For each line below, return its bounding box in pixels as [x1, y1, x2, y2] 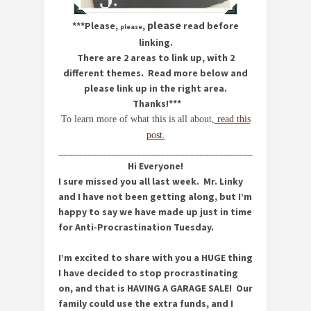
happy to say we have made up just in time [58, 205, 252, 218]
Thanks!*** [130, 97, 181, 110]
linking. [138, 36, 173, 49]
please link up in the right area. [84, 82, 227, 94]
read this [214, 114, 251, 124]
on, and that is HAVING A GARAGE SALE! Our [58, 282, 253, 294]
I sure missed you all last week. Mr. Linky [58, 175, 243, 187]
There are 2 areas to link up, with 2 [76, 51, 235, 64]
